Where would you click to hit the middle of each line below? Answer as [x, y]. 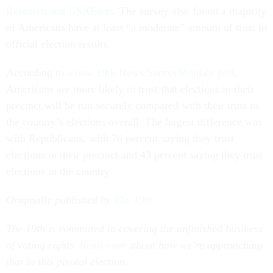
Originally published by [60, 200]
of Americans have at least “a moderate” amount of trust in [136, 28]
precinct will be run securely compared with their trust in [132, 106]
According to [37, 73]
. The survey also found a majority [190, 11]
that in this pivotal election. [67, 262]
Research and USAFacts [60, 11]
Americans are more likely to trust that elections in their [130, 89]
